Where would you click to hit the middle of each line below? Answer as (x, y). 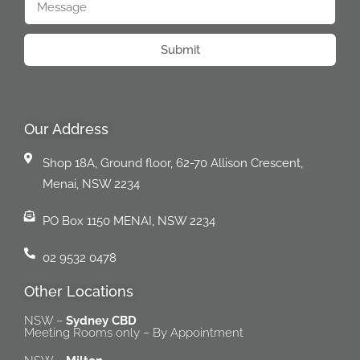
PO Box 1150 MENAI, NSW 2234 (129, 221)
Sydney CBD (101, 321)
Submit (180, 49)
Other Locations (79, 291)
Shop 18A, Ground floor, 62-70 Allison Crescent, (172, 163)
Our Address (66, 129)
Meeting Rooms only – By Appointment (134, 333)
